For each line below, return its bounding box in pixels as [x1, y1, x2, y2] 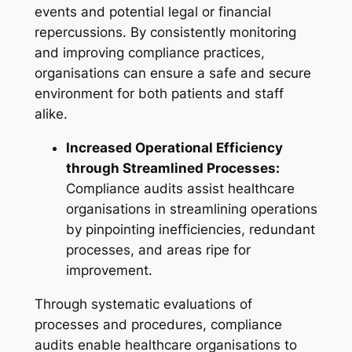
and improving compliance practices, [34, 45, 265, 61]
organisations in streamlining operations [65, 200, 317, 217]
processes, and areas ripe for [65, 241, 251, 258]
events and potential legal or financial [34, 4, 271, 20]
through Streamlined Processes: [65, 159, 280, 176]
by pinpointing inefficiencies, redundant [65, 221, 315, 237]
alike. [34, 106, 68, 123]
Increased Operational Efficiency [65, 139, 283, 156]
